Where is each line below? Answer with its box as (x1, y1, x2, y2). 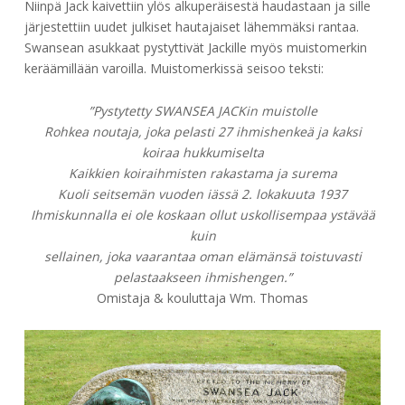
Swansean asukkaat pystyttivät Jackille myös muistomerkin (24, 39, 367, 57)
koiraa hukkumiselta (141, 144, 264, 162)
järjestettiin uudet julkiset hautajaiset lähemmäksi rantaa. (24, 18, 359, 36)
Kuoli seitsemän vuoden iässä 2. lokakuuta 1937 (58, 185, 347, 203)
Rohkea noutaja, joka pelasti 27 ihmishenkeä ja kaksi (43, 123, 362, 141)
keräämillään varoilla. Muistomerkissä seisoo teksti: (24, 60, 324, 78)
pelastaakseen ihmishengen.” (113, 268, 292, 287)
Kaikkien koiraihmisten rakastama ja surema (68, 165, 337, 183)
